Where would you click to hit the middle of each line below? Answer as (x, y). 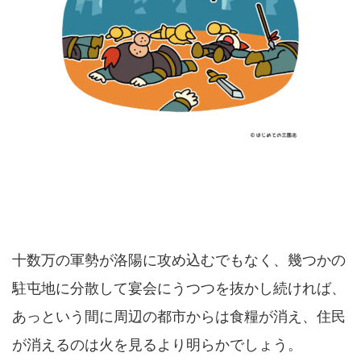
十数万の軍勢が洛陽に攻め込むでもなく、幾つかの (179, 260)
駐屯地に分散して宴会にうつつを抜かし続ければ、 (179, 288)
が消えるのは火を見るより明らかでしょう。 (157, 345)
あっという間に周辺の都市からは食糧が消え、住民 (179, 317)
